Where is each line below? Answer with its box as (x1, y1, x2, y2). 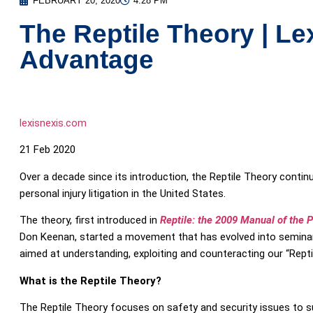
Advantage (19, 45, 154, 74)
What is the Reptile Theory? (19, 274, 161, 287)
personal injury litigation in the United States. (19, 187, 226, 200)
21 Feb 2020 (19, 143, 78, 156)
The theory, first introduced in (19, 214, 160, 227)
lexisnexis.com (19, 117, 87, 129)
